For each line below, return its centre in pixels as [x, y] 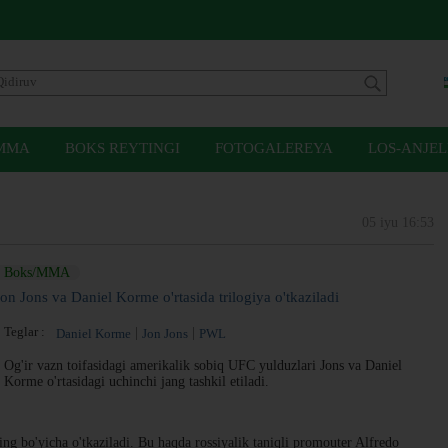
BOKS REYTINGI [122, 148]
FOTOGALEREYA [274, 148]
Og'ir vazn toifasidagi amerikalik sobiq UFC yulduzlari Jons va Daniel [203, 365]
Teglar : [27, 331]
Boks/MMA [37, 272]
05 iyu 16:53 [398, 222]
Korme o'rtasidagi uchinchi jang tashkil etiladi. [136, 381]
